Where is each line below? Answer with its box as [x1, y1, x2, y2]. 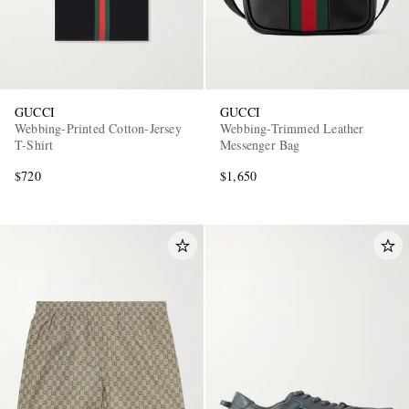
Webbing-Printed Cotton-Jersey [15, 120, 182, 138]
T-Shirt [15, 136, 54, 154]
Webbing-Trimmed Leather [220, 120, 365, 138]
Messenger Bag [220, 136, 300, 154]
